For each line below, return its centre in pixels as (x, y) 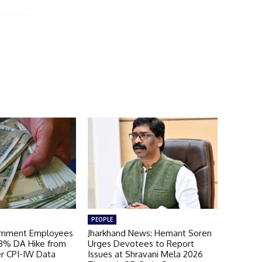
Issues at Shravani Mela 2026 (145, 254)
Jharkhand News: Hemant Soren (149, 233)
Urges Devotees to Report (141, 243)
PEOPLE (102, 219)
